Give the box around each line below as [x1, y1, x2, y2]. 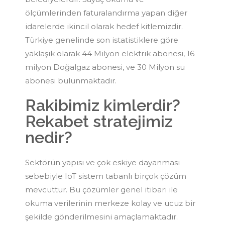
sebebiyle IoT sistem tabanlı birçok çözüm [25, 171, 186, 181]
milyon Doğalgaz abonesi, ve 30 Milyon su [25, 62, 185, 72]
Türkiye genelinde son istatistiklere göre [25, 35, 178, 45]
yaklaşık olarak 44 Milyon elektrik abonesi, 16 [25, 48, 194, 58]
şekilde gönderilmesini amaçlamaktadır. [25, 211, 178, 221]
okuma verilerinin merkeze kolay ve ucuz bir [25, 198, 195, 208]
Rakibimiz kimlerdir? [25, 95, 180, 115]
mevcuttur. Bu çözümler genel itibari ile [25, 184, 178, 194]
